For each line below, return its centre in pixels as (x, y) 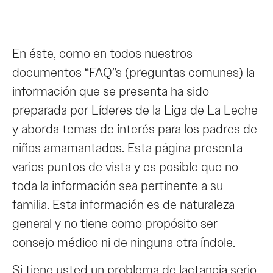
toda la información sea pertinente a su (118, 186)
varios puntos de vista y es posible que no (125, 167)
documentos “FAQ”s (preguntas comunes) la (133, 72)
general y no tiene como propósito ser (115, 223)
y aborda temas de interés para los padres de (135, 129)
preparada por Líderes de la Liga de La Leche (135, 110)
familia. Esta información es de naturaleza (123, 204)
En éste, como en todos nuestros (102, 53)
